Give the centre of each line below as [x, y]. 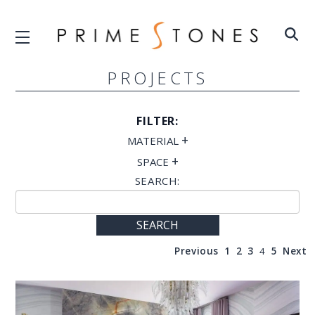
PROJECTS [157, 77]
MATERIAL [154, 140]
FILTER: [157, 121]
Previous [197, 251]
